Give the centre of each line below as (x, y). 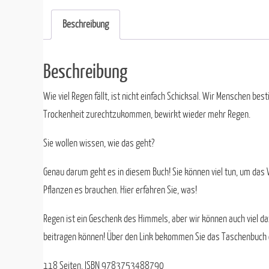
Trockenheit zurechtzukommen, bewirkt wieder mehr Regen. (147, 115)
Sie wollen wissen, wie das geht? (99, 144)
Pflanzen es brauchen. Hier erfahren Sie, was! (120, 190)
